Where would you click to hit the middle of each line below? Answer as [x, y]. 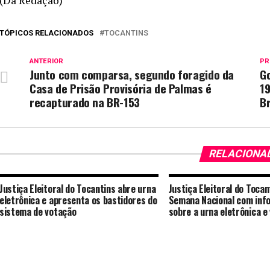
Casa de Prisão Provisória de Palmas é [121, 88]
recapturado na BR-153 [85, 102]
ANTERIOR [46, 61]
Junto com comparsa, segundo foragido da [132, 74]
